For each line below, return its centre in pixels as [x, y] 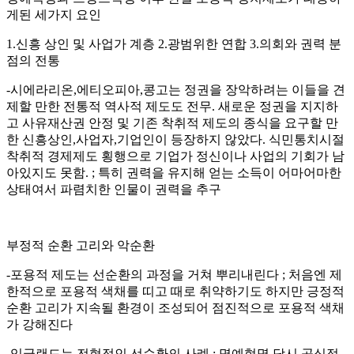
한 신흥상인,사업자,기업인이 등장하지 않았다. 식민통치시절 [175, 139]
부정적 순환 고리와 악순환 [81, 245]
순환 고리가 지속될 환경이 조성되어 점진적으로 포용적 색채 [175, 307]
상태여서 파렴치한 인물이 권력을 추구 [114, 189]
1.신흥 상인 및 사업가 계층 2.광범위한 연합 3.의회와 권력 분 [174, 43]
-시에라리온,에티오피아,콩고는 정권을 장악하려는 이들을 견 [176, 89]
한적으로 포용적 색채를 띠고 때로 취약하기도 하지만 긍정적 [175, 291]
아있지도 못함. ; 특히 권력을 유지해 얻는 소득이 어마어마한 [174, 172]
